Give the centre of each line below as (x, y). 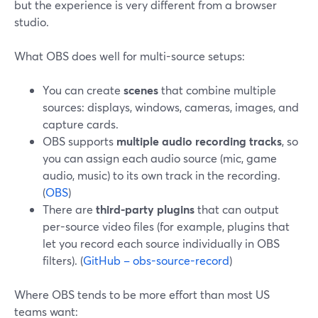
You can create (83, 90)
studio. (32, 22)
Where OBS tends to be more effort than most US (142, 294)
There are (69, 209)
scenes (141, 90)
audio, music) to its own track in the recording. (161, 175)
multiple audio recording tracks (199, 141)
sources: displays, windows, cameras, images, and (171, 107)
